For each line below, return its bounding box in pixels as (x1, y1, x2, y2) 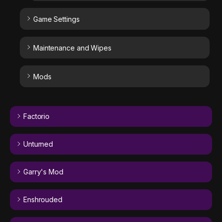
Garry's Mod (23, 167, 63, 176)
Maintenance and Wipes (33, 43, 111, 52)
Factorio (23, 111, 50, 120)
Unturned (23, 139, 54, 148)
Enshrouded (23, 195, 62, 204)
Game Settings (33, 14, 80, 23)
